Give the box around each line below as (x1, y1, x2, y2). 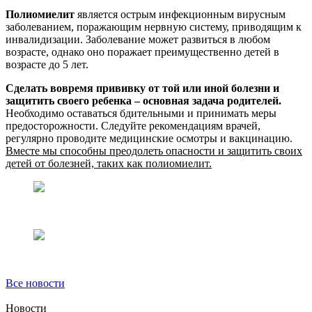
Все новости (6, 277, 65, 290)
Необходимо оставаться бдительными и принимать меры (6, 107, 276, 120)
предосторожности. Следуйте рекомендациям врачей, (6, 120, 260, 132)
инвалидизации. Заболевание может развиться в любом (6, 33, 270, 46)
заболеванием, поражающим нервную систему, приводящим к (6, 21, 302, 33)
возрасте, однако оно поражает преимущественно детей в (6, 46, 279, 58)
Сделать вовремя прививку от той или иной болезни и (6, 82, 279, 95)
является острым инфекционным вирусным (75, 8, 286, 21)
